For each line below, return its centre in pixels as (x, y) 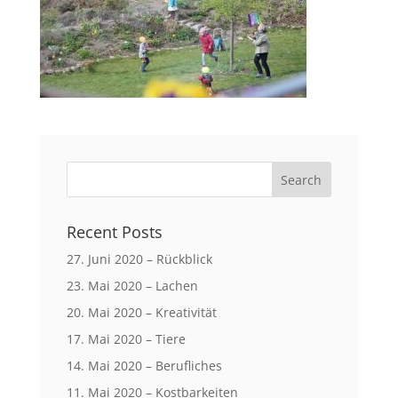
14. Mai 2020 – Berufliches (144, 366)
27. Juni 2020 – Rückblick (139, 259)
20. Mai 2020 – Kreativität (141, 312)
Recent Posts (114, 232)
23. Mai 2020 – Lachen (132, 286)
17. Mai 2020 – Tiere (126, 339)
